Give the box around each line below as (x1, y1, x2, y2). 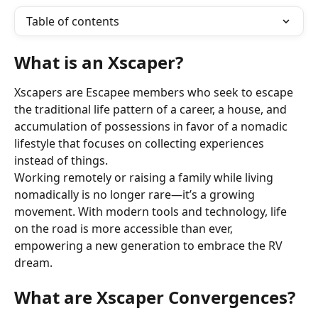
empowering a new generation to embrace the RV (14, 238, 285, 253)
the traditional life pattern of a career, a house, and (14, 102, 290, 117)
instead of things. (14, 153, 108, 168)
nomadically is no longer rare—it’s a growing (14, 187, 258, 202)
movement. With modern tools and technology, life (14, 204, 290, 219)
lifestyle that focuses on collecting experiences (14, 136, 267, 151)
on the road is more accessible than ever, (14, 221, 236, 236)
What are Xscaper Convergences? (14, 285, 295, 309)
